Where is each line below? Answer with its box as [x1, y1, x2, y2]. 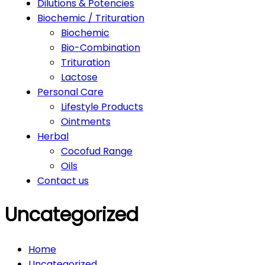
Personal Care [37, 85, 104, 99]
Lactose [61, 70, 98, 84]
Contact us [37, 174, 89, 188]
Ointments [61, 115, 111, 128]
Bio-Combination [61, 41, 140, 54]
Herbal [37, 130, 69, 143]
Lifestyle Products [61, 100, 143, 114]
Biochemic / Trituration [37, 11, 144, 25]
